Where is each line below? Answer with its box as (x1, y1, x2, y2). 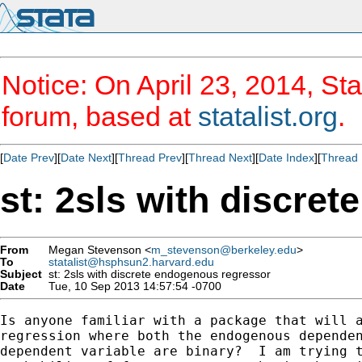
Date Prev (3, 151, 54, 164)
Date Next (61, 151, 112, 164)
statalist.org (198, 101, 338, 132)
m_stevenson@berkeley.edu (151, 243, 297, 256)
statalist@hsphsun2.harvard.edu (48, 255, 214, 268)
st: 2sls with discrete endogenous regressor (42, 267, 271, 280)
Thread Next (188, 151, 252, 164)
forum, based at (2, 101, 198, 132)
